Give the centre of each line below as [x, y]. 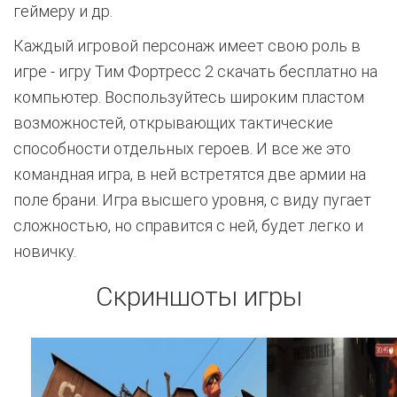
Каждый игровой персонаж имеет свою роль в [187, 46]
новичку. [45, 251]
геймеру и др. [63, 11]
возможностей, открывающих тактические [173, 123]
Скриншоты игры [198, 296]
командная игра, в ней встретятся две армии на [190, 174]
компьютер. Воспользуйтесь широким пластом [189, 97]
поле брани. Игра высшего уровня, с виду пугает [192, 200]
